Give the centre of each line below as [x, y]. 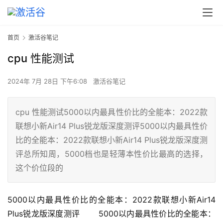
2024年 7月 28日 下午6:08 [48, 81]
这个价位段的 [39, 168]
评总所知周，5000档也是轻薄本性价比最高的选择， [111, 154]
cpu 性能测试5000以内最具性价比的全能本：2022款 [111, 112]
